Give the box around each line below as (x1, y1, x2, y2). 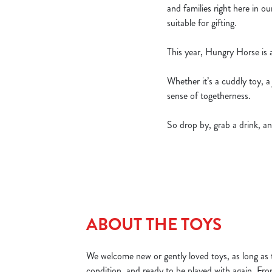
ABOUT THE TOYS (86, 212, 222, 237)
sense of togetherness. (167, 89, 251, 103)
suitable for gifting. (167, 16, 237, 30)
